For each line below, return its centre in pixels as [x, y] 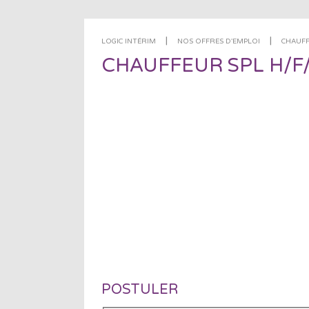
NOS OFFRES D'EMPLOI [219, 41]
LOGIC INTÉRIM [129, 41]
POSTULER [140, 290]
